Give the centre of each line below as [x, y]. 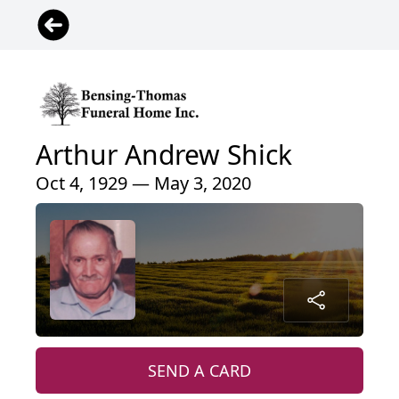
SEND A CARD [199, 371]
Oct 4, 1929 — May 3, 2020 [143, 183]
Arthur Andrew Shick [164, 155]
